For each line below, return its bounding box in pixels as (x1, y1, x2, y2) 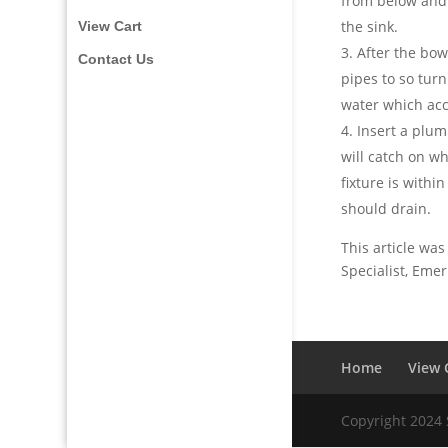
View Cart (78, 18, 143, 34)
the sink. (341, 17, 399, 37)
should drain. (341, 199, 432, 219)
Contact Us (78, 51, 155, 67)
